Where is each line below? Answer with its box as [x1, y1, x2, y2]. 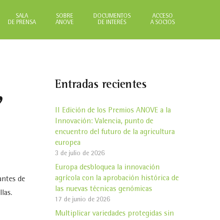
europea [55, 139, 81, 147]
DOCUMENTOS [93, 13, 131, 20]
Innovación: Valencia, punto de [55, 117, 153, 126]
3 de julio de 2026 [55, 150, 105, 157]
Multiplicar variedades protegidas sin [55, 210, 174, 218]
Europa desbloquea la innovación [55, 164, 160, 172]
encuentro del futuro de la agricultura [55, 128, 175, 137]
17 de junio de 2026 [55, 196, 110, 203]
